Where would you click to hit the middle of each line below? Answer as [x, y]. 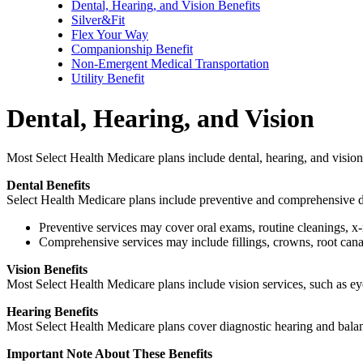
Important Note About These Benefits [109, 353]
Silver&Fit [98, 20]
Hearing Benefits [52, 311]
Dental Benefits [48, 185]
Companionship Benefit [132, 49]
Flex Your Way [110, 35]
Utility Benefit [108, 79]
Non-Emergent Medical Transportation [170, 64]
